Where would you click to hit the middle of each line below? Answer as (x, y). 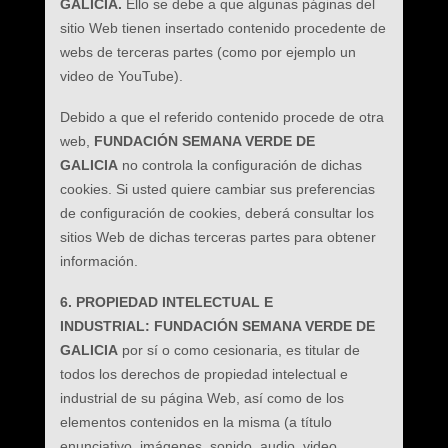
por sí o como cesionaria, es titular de (240, 350)
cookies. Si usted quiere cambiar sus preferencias (217, 189)
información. (98, 261)
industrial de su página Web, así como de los (201, 398)
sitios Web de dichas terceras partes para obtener (217, 237)
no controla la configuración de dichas (239, 165)
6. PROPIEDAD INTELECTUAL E (166, 302)
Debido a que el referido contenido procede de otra (221, 117)
